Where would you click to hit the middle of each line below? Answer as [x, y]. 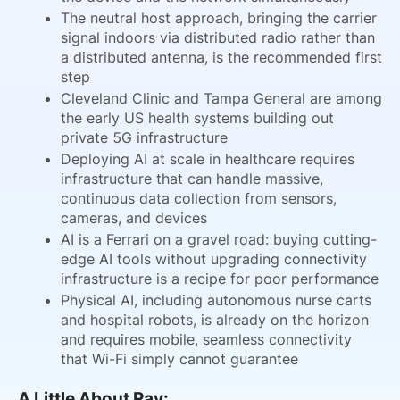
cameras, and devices [134, 217]
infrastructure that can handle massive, [192, 178]
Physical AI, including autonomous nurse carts [216, 300]
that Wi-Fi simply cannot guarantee [179, 358]
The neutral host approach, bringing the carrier [219, 17]
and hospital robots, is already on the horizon [215, 319]
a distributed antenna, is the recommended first [221, 57]
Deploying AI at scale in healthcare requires [208, 158]
